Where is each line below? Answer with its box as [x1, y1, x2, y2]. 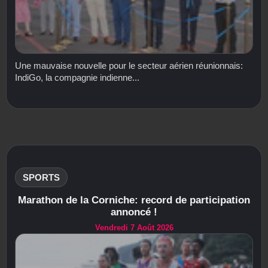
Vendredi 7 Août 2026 [95, 223, 173, 232]
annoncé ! [111, 206, 157, 218]
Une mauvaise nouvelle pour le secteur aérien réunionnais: [15, 60, 243, 71]
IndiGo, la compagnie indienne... [15, 72, 139, 83]
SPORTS [23, 172, 60, 182]
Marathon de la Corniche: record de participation [18, 194, 250, 206]
